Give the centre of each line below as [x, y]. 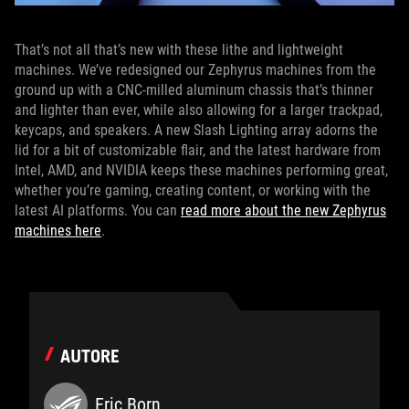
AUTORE [90, 357]
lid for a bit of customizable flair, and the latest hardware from [198, 151]
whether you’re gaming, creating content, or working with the [193, 191]
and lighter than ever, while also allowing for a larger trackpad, [199, 110]
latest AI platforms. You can [98, 211]
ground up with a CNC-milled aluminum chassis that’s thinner [194, 90]
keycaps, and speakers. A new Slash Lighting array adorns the [196, 131]
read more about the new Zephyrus [283, 211]
